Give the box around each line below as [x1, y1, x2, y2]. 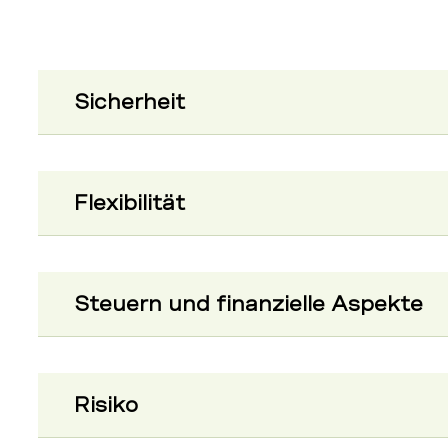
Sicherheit [74, 90, 185, 114]
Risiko [74, 393, 138, 417]
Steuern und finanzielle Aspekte [74, 292, 423, 316]
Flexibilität [74, 191, 185, 215]
